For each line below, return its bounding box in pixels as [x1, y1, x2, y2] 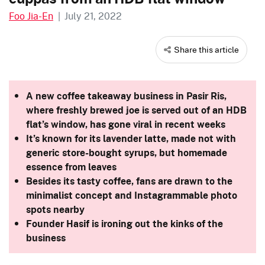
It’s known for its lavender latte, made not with [26, 131, 236, 146]
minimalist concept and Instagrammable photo [26, 188, 237, 202]
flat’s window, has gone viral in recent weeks [26, 117, 225, 131]
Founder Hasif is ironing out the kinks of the [26, 216, 223, 231]
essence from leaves [26, 159, 117, 174]
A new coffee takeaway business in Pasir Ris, [26, 88, 227, 103]
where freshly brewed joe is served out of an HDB [26, 102, 247, 117]
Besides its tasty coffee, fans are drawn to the [26, 173, 232, 188]
